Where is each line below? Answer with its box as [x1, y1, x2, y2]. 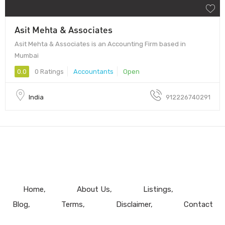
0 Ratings [33, 67, 64, 75]
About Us [76, 184, 110, 194]
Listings [143, 184, 171, 194]
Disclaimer [116, 199, 151, 209]
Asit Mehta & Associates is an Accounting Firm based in [15, 40, 186, 48]
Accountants [73, 67, 114, 75]
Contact [183, 199, 213, 209]
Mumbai [15, 51, 39, 59]
